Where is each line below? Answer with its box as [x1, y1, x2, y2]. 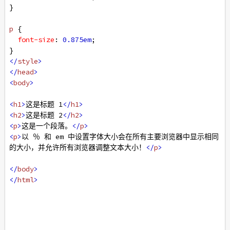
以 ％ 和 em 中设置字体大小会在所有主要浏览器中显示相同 [22, 132, 219, 141]
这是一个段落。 [22, 121, 72, 130]
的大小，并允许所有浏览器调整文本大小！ [9, 143, 146, 152]
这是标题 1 [26, 100, 63, 109]
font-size [17, 35, 54, 44]
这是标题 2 [26, 110, 63, 120]
